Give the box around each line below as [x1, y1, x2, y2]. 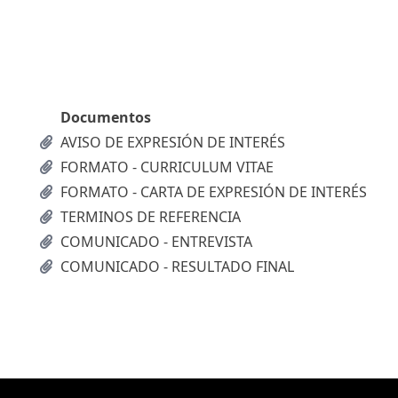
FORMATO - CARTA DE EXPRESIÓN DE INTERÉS [60, 182, 367, 202]
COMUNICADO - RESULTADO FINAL [60, 257, 294, 276]
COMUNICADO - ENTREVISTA [60, 232, 252, 251]
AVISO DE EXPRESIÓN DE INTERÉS [60, 132, 285, 152]
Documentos [60, 107, 151, 127]
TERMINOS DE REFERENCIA [60, 207, 241, 227]
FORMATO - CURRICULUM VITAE [60, 157, 274, 177]
